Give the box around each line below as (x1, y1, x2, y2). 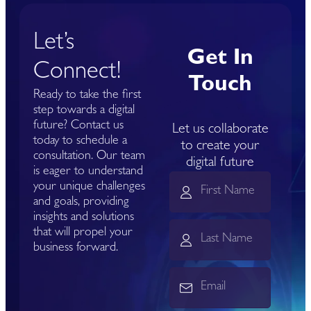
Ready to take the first (33, 89, 141, 102)
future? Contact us (33, 119, 124, 133)
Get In (187, 48, 253, 71)
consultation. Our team (33, 150, 145, 163)
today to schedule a (33, 135, 127, 148)
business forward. (33, 242, 118, 255)
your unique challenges (33, 180, 145, 194)
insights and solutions (33, 211, 134, 224)
